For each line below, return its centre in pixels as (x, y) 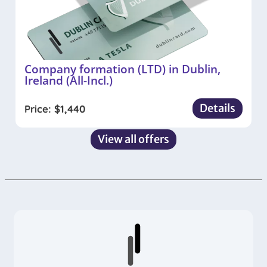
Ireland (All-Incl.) (69, 80)
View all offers (133, 139)
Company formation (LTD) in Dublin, (122, 69)
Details (218, 108)
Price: (39, 108)
